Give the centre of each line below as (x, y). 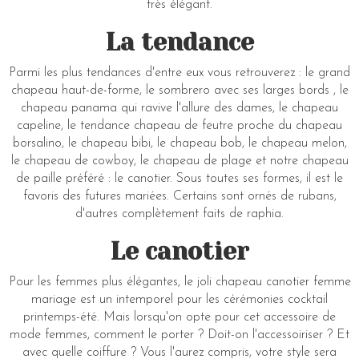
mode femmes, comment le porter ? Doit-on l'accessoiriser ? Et (179, 335)
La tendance (179, 42)
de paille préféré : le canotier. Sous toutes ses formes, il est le (179, 178)
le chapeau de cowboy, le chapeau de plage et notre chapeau (179, 161)
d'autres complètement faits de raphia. (179, 214)
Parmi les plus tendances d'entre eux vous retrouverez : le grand (179, 73)
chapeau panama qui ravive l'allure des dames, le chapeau (179, 108)
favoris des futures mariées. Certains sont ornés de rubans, (179, 196)
